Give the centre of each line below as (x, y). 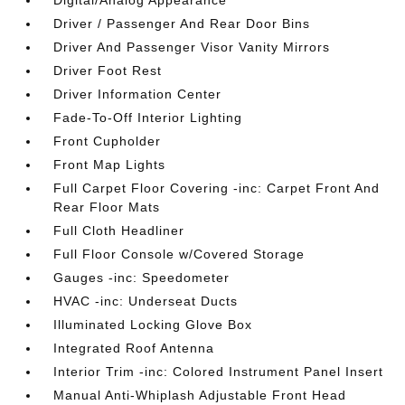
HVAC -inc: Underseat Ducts (146, 301)
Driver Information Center (138, 94)
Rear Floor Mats (107, 207)
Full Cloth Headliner (119, 230)
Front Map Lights (110, 164)
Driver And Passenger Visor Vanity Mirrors (192, 47)
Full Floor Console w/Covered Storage (179, 254)
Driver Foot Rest (108, 70)
